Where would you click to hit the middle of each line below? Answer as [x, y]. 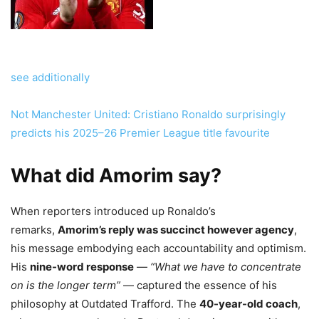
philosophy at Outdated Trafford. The [105, 304]
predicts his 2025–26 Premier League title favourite [140, 133]
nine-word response [82, 267]
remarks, [34, 230]
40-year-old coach [249, 304]
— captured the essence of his [199, 286]
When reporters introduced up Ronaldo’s [113, 211]
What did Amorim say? [116, 176]
